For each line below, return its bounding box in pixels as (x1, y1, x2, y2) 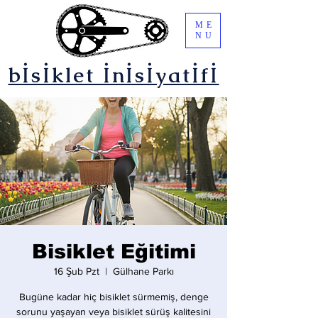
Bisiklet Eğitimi (31, 241, 196, 263)
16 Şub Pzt (53, 265, 99, 277)
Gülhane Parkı (112, 265, 174, 277)
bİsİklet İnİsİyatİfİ (8, 62, 219, 89)
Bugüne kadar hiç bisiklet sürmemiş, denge (18, 291, 209, 302)
